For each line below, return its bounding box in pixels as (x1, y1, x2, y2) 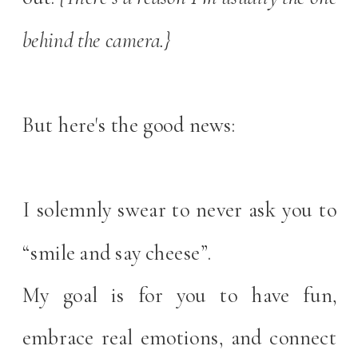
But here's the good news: (22, 111, 240, 138)
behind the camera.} (22, 26, 175, 53)
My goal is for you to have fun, (22, 281, 337, 308)
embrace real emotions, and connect (22, 324, 337, 351)
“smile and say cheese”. (22, 239, 212, 265)
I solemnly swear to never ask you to (22, 197, 337, 223)
